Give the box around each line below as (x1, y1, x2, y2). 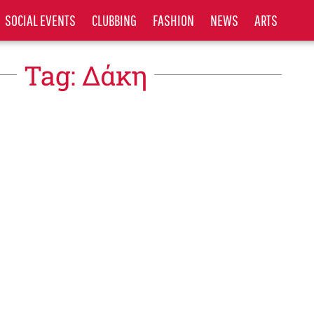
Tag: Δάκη (24, 57, 147, 93)
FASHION (153, 11, 195, 29)
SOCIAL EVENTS (5, 11, 76, 29)
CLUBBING (92, 11, 137, 29)
